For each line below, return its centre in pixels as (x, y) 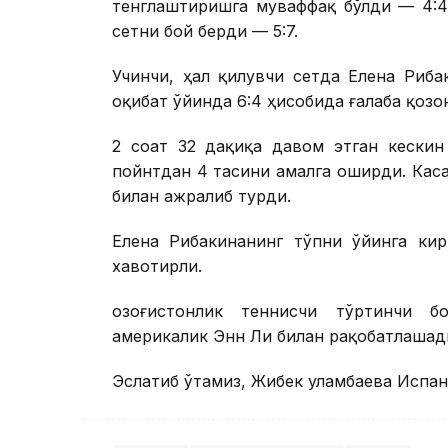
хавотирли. (157, 265)
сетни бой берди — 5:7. (205, 30)
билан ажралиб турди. (201, 195)
